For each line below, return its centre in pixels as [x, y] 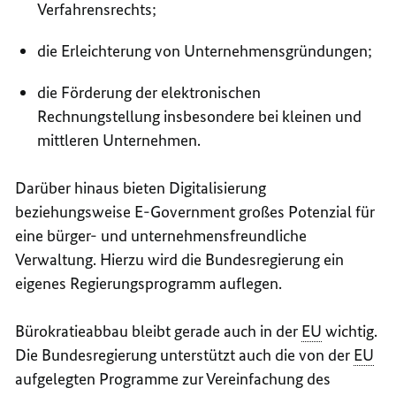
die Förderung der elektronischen [149, 92]
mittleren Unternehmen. [119, 140]
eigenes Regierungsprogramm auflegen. [149, 283]
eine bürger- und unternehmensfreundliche [161, 235]
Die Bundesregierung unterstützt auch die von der [185, 354]
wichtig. [350, 331]
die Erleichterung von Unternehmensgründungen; [205, 50]
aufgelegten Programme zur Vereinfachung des [173, 378]
